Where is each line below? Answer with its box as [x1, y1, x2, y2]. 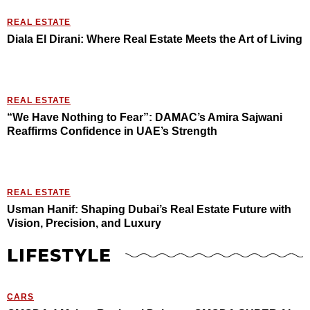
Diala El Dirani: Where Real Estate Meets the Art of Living [7, 33, 302, 46]
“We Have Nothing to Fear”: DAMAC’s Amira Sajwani [7, 111, 282, 124]
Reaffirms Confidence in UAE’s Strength [7, 125, 217, 138]
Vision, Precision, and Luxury [7, 217, 161, 230]
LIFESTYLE [7, 245, 111, 266]
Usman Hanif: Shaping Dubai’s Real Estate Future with [7, 203, 291, 216]
